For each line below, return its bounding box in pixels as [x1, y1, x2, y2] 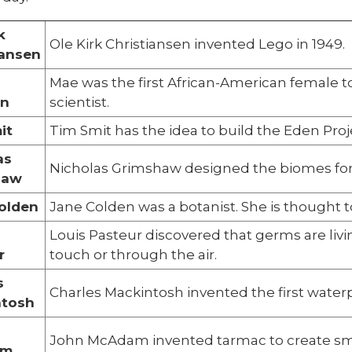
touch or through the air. [49, 246, 217, 262]
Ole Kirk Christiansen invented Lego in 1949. [49, 35, 345, 52]
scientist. [49, 93, 109, 110]
